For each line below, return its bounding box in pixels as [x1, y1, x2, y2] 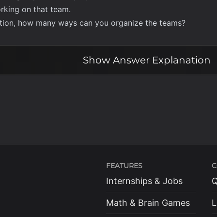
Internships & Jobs [106, 176, 183, 186]
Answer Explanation [113, 54, 211, 66]
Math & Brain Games [106, 198, 190, 208]
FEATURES [106, 161, 142, 170]
